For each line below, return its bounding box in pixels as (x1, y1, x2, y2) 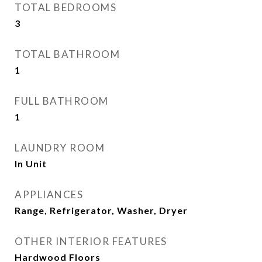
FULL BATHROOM (15, 95, 109, 107)
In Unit (15, 158, 47, 169)
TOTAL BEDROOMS (15, 1, 116, 13)
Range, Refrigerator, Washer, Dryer (15, 205, 188, 216)
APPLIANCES (15, 188, 83, 201)
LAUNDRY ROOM (15, 142, 105, 154)
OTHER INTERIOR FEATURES (15, 235, 167, 247)
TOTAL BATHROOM (15, 48, 120, 60)
